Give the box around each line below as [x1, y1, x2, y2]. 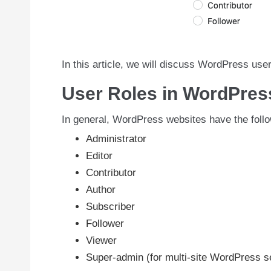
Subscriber [86, 201, 135, 213]
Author [86, 184, 116, 196]
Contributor [86, 167, 136, 179]
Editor [86, 150, 113, 162]
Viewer [86, 235, 117, 247]
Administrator [86, 133, 146, 145]
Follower [86, 218, 124, 230]
